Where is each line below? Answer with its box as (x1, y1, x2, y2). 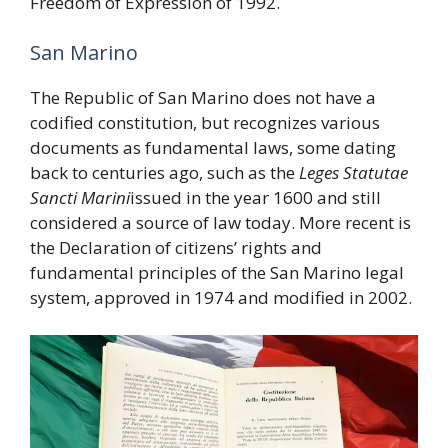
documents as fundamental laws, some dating (30, 135, 396, 159)
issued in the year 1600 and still (130, 185, 381, 209)
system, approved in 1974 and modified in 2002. (30, 285, 412, 309)
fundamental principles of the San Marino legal (30, 260, 404, 284)
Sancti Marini (30, 185, 130, 209)
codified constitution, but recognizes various (30, 110, 380, 134)
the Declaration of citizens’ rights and (30, 235, 322, 259)
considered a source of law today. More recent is (30, 210, 411, 234)
